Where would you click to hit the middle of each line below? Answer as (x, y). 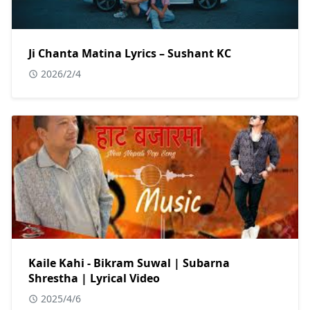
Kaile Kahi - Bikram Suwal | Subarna (129, 263)
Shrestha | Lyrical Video (94, 278)
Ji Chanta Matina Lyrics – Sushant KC (130, 53)
